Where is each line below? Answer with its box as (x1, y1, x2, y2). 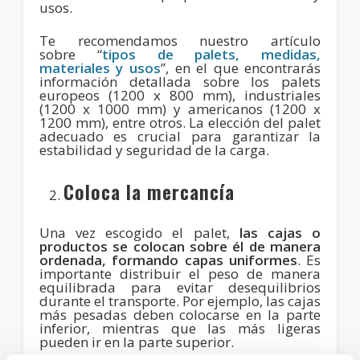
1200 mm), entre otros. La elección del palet (39, 112, 321, 132)
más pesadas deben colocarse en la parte (39, 305, 321, 324)
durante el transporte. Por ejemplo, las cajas (39, 291, 321, 310)
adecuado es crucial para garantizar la (39, 126, 321, 145)
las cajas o (239, 223, 321, 242)
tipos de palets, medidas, (101, 44, 321, 63)
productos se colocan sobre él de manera (39, 236, 321, 256)
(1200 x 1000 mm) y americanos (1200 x (39, 99, 321, 118)
